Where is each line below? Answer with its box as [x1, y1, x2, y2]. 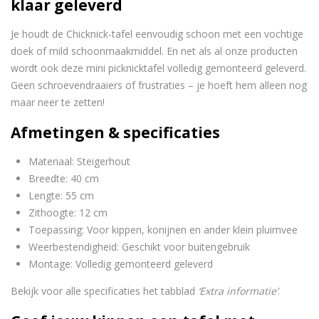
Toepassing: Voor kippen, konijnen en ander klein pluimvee [28, 223, 298, 237]
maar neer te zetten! [11, 95, 105, 110]
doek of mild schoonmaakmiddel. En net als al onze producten [11, 44, 298, 58]
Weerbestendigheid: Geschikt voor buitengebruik [28, 240, 250, 254]
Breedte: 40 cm [28, 172, 99, 186]
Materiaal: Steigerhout [28, 155, 130, 169]
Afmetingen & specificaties [11, 122, 220, 142]
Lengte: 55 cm [28, 189, 94, 203]
